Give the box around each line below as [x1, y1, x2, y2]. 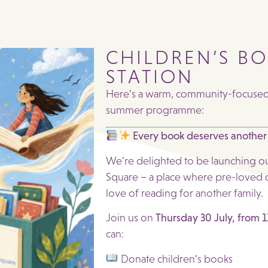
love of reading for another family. [106, 187, 263, 199]
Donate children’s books [118, 252, 233, 265]
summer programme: [106, 104, 204, 116]
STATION [106, 66, 194, 87]
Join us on [106, 212, 156, 224]
